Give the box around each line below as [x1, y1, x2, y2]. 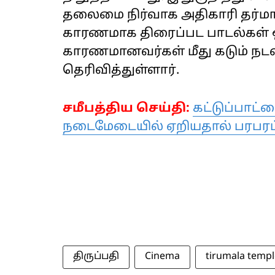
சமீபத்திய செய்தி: [63, 101, 190, 117]
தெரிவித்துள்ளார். [63, 63, 179, 79]
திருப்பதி [73, 250, 119, 263]
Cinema [145, 250, 180, 263]
